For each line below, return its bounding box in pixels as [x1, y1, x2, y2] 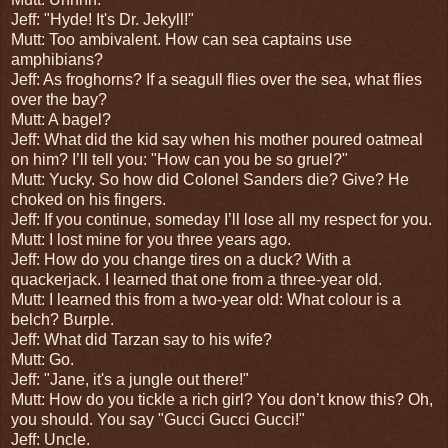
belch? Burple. [11, 310, 114, 328]
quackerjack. [11, 270, 101, 288]
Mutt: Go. [11, 350, 74, 368]
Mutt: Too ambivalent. [11, 30, 165, 48]
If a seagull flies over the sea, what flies [146, 70, 422, 88]
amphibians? [11, 50, 103, 68]
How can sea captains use [165, 30, 352, 48]
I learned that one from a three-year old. [101, 270, 382, 288]
